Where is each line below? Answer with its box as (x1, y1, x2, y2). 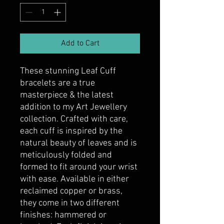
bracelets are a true (20, 78, 95, 89)
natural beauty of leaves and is (20, 138, 137, 149)
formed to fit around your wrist (20, 162, 137, 173)
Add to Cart (60, 38, 99, 49)
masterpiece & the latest (20, 90, 113, 101)
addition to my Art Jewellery (20, 102, 127, 113)
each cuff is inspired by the (20, 126, 122, 137)
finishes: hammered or (20, 210, 106, 221)
